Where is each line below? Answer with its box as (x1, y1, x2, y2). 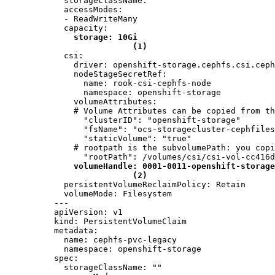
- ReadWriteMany (54, 14, 137, 24)
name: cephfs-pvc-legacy (54, 235, 177, 245)
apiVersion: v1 (54, 207, 123, 217)
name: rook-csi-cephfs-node (54, 79, 211, 88)
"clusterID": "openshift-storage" (54, 115, 241, 125)
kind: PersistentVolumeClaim (54, 217, 187, 227)
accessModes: (54, 5, 123, 15)
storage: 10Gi (74, 33, 137, 42)
